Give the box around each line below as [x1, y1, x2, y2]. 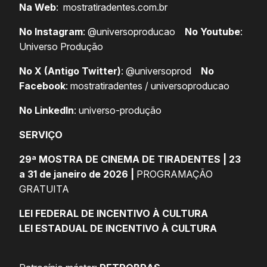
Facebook [19, 80, 66, 92]
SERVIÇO [19, 129, 63, 141]
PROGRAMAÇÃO [136, 168, 213, 181]
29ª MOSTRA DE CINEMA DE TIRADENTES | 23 [19, 153, 241, 166]
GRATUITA [19, 183, 69, 195]
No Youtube [185, 26, 240, 38]
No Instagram [19, 26, 83, 38]
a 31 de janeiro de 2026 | [19, 168, 136, 181]
